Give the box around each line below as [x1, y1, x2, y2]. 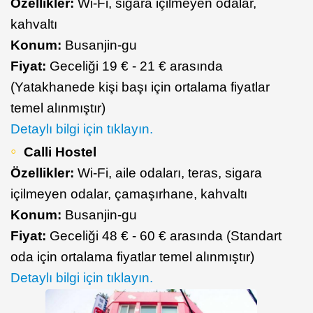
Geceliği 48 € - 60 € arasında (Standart [46, 228, 282, 243]
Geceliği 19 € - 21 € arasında [50, 58, 223, 73]
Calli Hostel [24, 144, 96, 159]
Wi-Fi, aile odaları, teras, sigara [74, 165, 262, 180]
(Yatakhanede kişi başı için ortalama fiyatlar [10, 79, 270, 94]
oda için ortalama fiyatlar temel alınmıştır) [10, 249, 254, 264]
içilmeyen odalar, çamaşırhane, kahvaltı [10, 186, 247, 201]
